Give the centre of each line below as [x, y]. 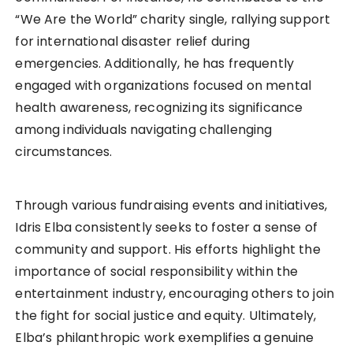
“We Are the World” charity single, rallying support [173, 20]
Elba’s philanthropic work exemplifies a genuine [165, 338]
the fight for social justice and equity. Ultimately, [166, 316]
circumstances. [64, 152]
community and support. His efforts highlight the [168, 250]
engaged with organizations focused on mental [163, 86]
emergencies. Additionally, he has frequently [155, 64]
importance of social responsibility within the [157, 272]
